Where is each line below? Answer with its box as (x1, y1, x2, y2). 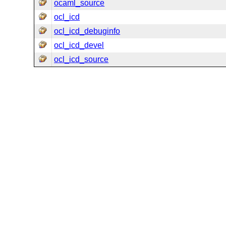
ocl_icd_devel (54, 41, 104, 49)
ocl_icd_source (54, 55, 109, 64)
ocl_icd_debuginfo (54, 27, 121, 35)
